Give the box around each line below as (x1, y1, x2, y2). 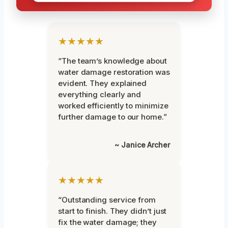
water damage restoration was (58, 67, 170, 77)
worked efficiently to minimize (58, 101, 168, 111)
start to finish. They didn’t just (58, 206, 167, 216)
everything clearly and (58, 90, 141, 100)
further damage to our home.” (58, 112, 167, 122)
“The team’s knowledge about (58, 56, 167, 66)
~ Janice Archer (115, 140, 170, 150)
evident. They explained (58, 78, 147, 89)
